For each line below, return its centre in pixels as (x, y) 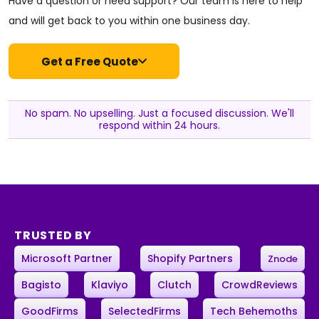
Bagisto (41, 285)
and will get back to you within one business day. (129, 21)
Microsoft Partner (67, 259)
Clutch (175, 285)
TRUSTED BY (53, 236)
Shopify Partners (190, 259)
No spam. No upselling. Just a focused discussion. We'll (159, 114)
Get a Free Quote (90, 61)
